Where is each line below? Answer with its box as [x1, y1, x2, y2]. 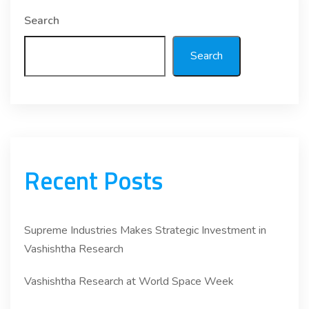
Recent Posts [24, 161, 163, 199]
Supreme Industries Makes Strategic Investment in [24, 222, 266, 238]
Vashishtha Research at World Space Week [24, 273, 234, 289]
